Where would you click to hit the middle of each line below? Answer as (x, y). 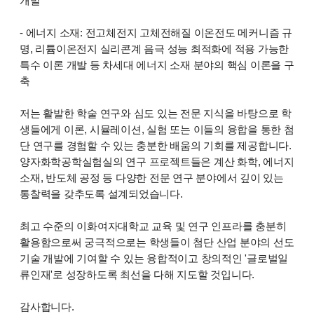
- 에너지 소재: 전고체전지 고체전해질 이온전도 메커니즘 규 (156, 33)
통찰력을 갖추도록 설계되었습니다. (101, 194)
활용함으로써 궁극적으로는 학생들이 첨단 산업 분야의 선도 (157, 243)
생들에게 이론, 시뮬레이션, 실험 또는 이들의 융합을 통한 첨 (157, 130)
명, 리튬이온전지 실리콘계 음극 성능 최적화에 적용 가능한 (155, 49)
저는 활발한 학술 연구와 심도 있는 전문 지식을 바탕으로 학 (156, 114)
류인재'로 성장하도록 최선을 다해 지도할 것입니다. (137, 275)
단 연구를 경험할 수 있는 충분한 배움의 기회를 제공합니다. (156, 146)
